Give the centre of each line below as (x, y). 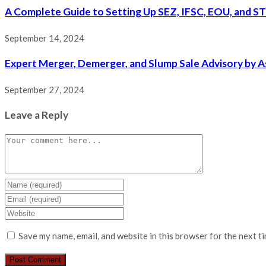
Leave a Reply (37, 115)
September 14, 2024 (45, 38)
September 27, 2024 (45, 89)
